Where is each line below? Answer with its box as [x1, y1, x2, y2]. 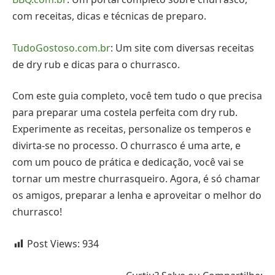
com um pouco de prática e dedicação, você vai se [12, 155, 244, 169]
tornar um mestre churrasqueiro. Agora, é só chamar [12, 172, 260, 186]
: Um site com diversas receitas [110, 41, 254, 55]
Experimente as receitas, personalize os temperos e [12, 122, 251, 136]
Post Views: [27, 236, 80, 250]
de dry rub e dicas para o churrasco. [12, 57, 180, 71]
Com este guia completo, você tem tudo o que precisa [12, 89, 262, 103]
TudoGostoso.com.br [12, 41, 110, 55]
